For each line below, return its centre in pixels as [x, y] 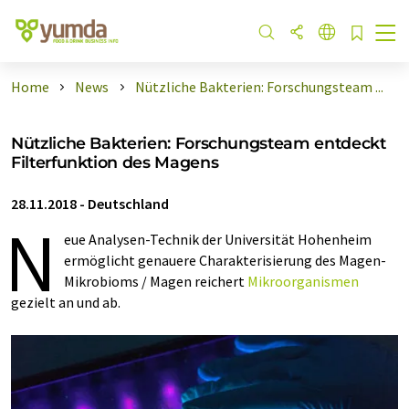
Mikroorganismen [303, 281]
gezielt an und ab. [66, 302]
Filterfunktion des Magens [115, 162]
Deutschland [128, 204]
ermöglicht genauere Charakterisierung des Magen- [225, 260]
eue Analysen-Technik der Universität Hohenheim [218, 239]
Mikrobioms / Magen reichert [156, 281]
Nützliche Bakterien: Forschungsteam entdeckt [199, 143]
